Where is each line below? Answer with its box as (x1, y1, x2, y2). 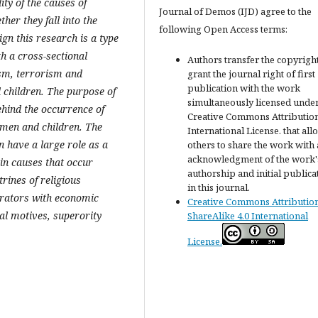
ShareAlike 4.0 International (187, 209, 308, 222)
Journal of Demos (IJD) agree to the (159, 5, 312, 18)
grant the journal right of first (187, 67, 315, 80)
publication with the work (187, 82, 300, 94)
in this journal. (187, 181, 250, 194)
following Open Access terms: (159, 23, 287, 35)
